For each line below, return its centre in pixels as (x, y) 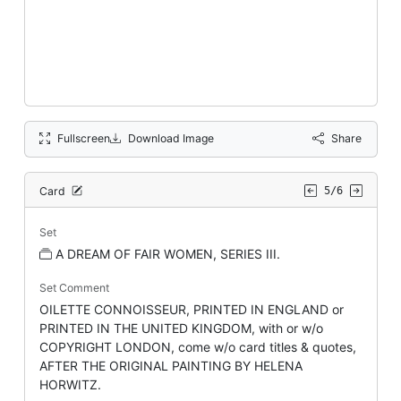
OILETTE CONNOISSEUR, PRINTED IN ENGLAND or (191, 310)
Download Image (171, 138)
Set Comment (74, 288)
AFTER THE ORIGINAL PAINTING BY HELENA (171, 366)
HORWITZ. (70, 385)
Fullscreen (83, 138)
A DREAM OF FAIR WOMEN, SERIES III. (167, 254)
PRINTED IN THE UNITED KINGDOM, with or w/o (181, 328)
